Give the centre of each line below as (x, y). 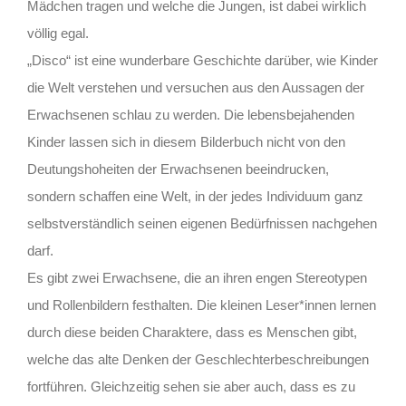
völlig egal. (58, 33)
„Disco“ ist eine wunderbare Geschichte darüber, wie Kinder (203, 60)
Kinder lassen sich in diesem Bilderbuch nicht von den (186, 141)
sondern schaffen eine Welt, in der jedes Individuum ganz (195, 196)
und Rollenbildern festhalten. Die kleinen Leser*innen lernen (202, 304)
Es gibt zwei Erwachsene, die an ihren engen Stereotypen (197, 277)
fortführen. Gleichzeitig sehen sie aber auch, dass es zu (191, 386)
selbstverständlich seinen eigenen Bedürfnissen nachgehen (202, 223)
